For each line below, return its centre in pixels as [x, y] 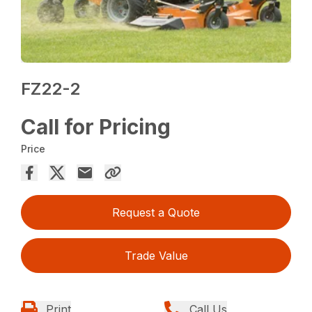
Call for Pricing [96, 126]
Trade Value [156, 255]
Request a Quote [156, 212]
